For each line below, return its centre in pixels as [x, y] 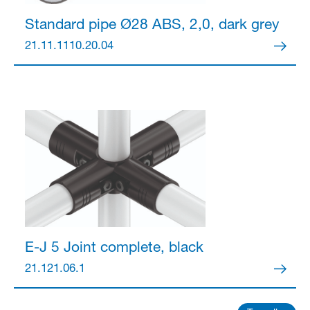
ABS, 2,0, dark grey [213, 26]
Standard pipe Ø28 [86, 26]
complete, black [149, 248]
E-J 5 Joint [60, 248]
